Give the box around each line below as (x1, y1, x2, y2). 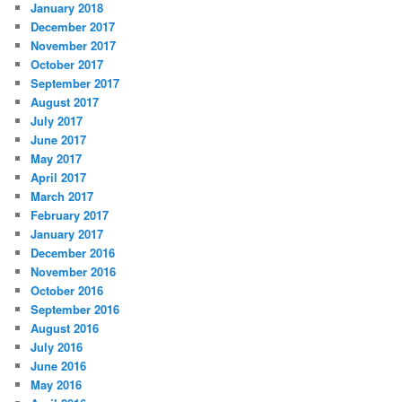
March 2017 (31, 187, 94, 205)
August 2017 (31, 92, 100, 110)
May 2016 (31, 375, 83, 393)
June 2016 (31, 356, 87, 374)
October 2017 (31, 55, 104, 73)
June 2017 (31, 130, 87, 148)
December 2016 (31, 243, 116, 261)
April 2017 (31, 168, 87, 186)
